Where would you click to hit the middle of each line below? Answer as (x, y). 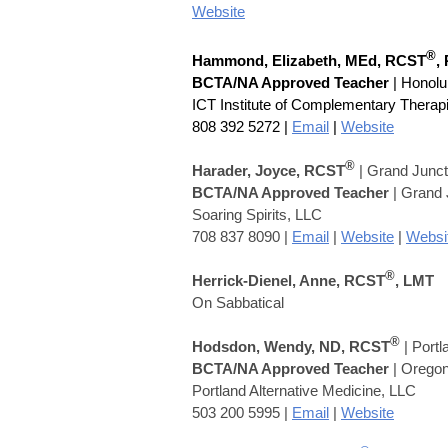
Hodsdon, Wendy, (255, 346)
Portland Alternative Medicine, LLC (304, 390)
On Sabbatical (238, 302)
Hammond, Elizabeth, (268, 60)
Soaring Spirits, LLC (257, 214)
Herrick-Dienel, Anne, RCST (288, 280)
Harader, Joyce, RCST (268, 170)
